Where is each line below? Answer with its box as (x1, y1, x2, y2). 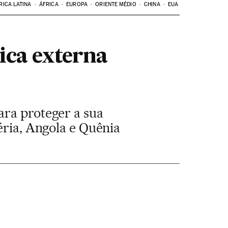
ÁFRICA (39, 1, 59, 8)
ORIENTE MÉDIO (95, 1, 136, 8)
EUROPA (66, 1, 88, 8)
